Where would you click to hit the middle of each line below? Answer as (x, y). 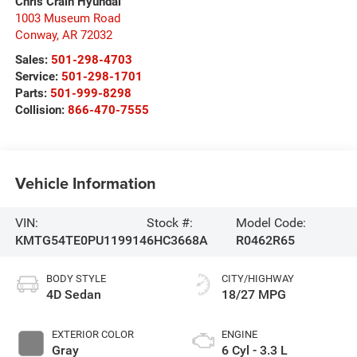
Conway (35, 35)
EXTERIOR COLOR (92, 334)
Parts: (32, 94)
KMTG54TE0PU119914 (80, 240)
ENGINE (239, 334)
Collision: (41, 110)
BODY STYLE (76, 278)
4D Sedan (73, 294)
